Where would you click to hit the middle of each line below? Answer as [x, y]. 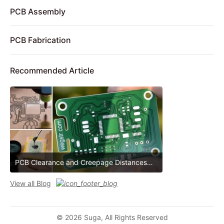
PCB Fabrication [40, 40]
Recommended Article [52, 70]
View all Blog [30, 183]
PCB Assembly [38, 11]
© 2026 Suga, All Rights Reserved [112, 217]
